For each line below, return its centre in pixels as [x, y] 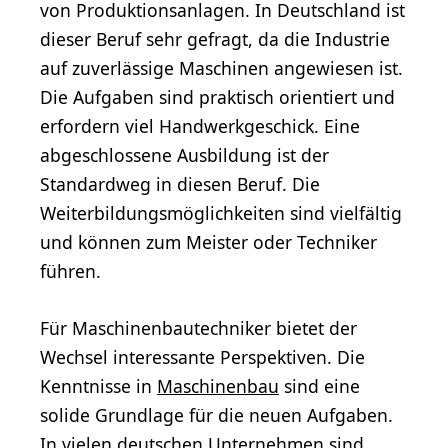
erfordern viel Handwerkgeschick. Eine [200, 126]
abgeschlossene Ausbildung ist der [184, 155]
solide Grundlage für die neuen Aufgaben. [216, 415]
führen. [70, 271]
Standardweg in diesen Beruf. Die [180, 184]
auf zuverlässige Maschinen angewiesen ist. [221, 68]
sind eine [319, 386]
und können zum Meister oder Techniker [208, 242]
